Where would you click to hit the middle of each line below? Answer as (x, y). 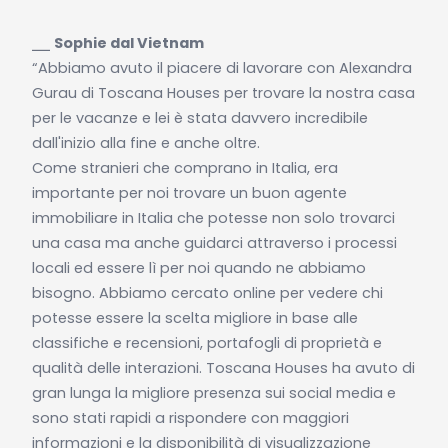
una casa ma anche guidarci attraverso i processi (214, 242)
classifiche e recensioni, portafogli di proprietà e (206, 342)
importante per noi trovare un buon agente (189, 192)
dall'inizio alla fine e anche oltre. (145, 142)
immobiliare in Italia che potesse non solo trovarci (213, 217)
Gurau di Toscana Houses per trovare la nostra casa (223, 92)
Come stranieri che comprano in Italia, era (184, 167)
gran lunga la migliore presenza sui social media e (213, 392)
